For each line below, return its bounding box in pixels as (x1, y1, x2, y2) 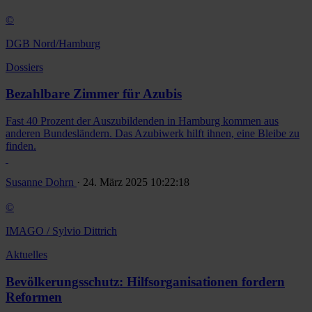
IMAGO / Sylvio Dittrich (6, 224, 117, 237)
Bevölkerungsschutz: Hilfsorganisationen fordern (6, 274, 285, 289)
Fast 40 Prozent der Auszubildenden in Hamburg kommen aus (6, 114, 279, 127)
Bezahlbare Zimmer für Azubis (6, 86, 182, 102)
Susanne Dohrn (6, 175, 77, 188)
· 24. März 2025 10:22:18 (77, 175, 189, 188)
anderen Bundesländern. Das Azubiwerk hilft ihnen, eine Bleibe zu (6, 127, 299, 139)
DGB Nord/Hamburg (6, 37, 100, 49)
